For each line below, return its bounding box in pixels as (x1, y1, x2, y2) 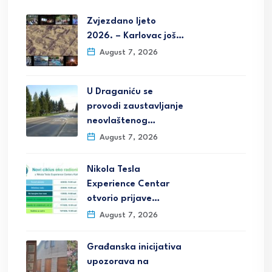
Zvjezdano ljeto (87, 17, 156, 27)
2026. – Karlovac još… (87, 32, 184, 41)
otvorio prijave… (87, 194, 160, 204)
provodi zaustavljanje (87, 102, 183, 112)
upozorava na (87, 257, 149, 267)
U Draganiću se (87, 87, 153, 97)
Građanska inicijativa (87, 243, 182, 253)
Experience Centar (87, 180, 169, 189)
